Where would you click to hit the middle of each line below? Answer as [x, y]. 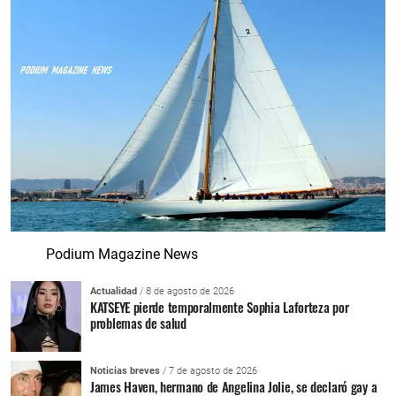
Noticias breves [125, 370]
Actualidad [114, 291]
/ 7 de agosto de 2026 [209, 370]
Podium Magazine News [122, 254]
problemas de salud [138, 322]
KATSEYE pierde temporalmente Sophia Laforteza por [220, 306]
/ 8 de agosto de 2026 [186, 291]
